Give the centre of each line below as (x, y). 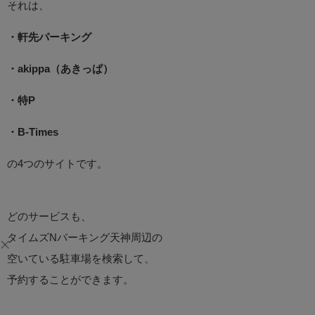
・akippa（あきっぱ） (60, 69)
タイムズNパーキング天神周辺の (85, 238)
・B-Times (33, 132)
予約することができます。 (70, 280)
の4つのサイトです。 (57, 164)
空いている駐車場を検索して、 (81, 259)
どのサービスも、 (49, 217)
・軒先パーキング (49, 37)
